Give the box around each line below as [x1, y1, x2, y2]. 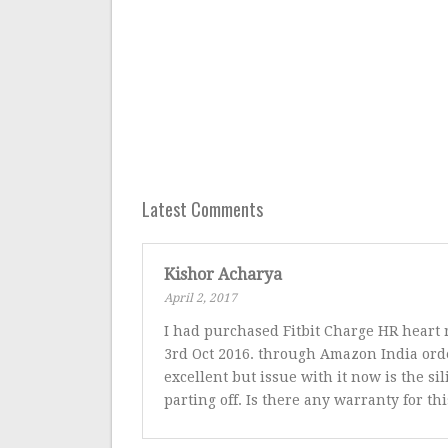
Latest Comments [142, 196, 264, 222]
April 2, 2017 [163, 291, 237, 306]
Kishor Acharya [163, 265, 282, 285]
